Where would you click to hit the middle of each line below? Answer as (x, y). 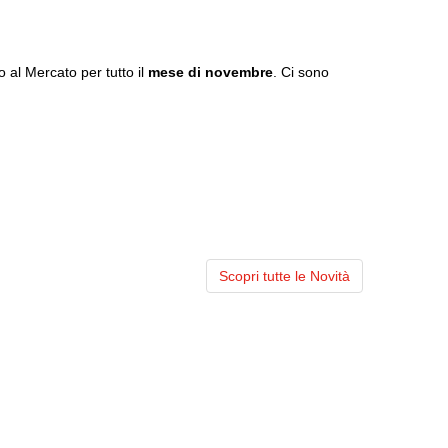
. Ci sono (301, 71)
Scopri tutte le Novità (284, 275)
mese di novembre (210, 71)
